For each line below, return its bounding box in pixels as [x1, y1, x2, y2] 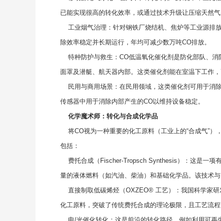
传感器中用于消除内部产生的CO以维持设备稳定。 [60, 97, 204, 105]
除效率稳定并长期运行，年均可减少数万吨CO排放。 [60, 38, 211, 46]
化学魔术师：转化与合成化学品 [68, 112, 158, 120]
